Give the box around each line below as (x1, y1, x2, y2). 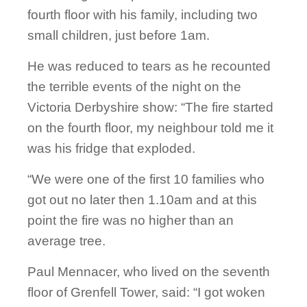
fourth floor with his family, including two (27, 8, 258, 23)
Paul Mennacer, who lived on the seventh (27, 265, 270, 280)
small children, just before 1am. (27, 28, 210, 43)
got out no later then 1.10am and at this (27, 193, 257, 208)
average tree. (27, 234, 106, 249)
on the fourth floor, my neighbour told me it (27, 121, 273, 136)
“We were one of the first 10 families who (27, 172, 265, 187)
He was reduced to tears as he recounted (27, 59, 271, 74)
